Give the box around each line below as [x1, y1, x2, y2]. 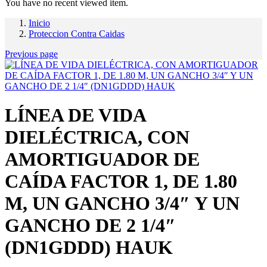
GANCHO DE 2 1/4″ [5, 215, 176, 237]
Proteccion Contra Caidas [29, 29, 125, 39]
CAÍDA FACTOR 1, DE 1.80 [5, 170, 237, 193]
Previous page [5, 49, 58, 60]
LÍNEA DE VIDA [5, 104, 145, 126]
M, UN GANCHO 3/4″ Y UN [5, 193, 240, 215]
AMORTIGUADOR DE [5, 148, 200, 170]
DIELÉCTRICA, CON [5, 126, 190, 148]
